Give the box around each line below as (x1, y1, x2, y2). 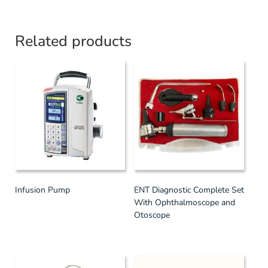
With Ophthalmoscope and (134, 197, 235, 208)
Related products (15, 31, 132, 51)
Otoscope (134, 209, 170, 221)
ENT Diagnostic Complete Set (134, 184, 244, 196)
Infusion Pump (15, 184, 70, 196)
